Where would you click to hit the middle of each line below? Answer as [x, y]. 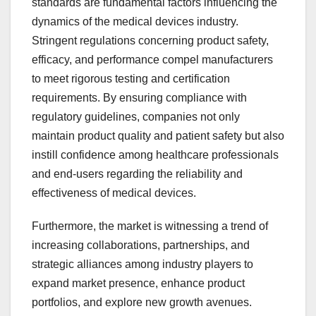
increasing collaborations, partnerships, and [141, 245]
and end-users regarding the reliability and [137, 174]
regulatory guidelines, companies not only [136, 117]
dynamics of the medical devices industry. [135, 22]
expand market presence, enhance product [138, 284]
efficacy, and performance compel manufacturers [152, 60]
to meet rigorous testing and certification [131, 79]
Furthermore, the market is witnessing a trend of [150, 226]
